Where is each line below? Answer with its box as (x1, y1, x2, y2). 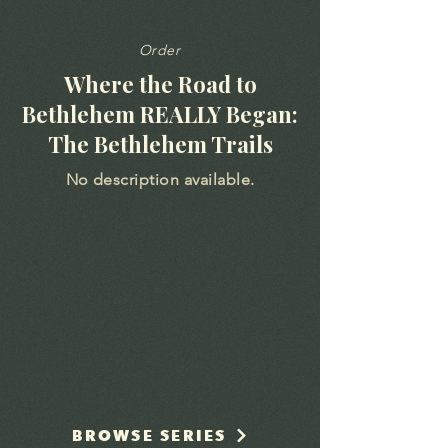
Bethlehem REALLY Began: (22, 99, 298, 129)
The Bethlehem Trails (47, 129, 273, 159)
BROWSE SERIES (72, 425, 227, 445)
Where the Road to (63, 69, 257, 99)
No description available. (65, 170, 255, 189)
